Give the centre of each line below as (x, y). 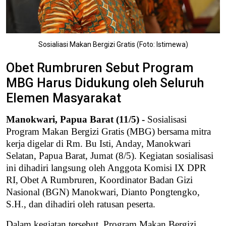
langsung (70, 167)
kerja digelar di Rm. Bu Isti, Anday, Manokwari (98, 143)
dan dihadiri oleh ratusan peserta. (92, 204)
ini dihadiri (29, 167)
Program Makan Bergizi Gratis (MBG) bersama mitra (108, 131)
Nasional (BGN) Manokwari (61, 192)
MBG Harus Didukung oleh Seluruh (105, 83)
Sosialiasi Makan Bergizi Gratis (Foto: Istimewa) (113, 44)
